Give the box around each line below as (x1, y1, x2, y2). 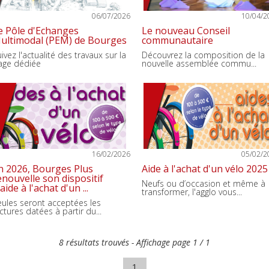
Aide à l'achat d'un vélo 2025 (142, 162, 268, 175)
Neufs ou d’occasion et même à (142, 178, 265, 189)
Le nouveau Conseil (142, 24, 230, 37)
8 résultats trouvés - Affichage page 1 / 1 (59, 237, 210, 248)
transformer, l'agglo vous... (142, 186, 242, 198)
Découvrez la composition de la (142, 49, 265, 61)
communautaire (142, 34, 213, 47)
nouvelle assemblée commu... (142, 58, 256, 69)
